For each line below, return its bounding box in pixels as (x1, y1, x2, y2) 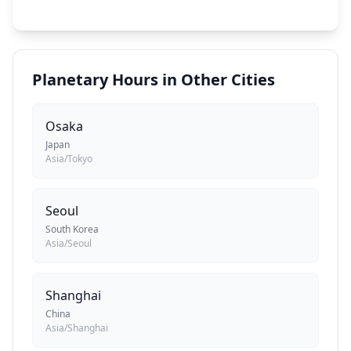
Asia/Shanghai (45, 321, 108, 335)
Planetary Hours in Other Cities (32, 69, 275, 90)
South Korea (45, 223, 99, 236)
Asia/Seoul (45, 237, 92, 250)
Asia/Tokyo (45, 152, 92, 165)
